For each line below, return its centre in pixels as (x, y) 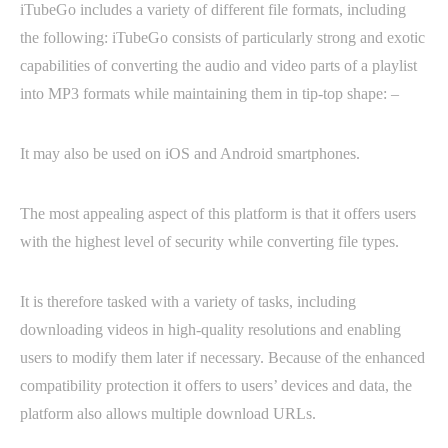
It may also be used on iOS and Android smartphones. (190, 153)
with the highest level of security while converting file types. (209, 241)
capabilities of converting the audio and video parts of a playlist (218, 65)
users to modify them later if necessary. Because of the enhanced (222, 357)
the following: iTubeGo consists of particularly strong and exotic (222, 37)
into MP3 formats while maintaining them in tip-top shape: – (209, 93)
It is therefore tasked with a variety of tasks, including (188, 301)
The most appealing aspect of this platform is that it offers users (218, 213)
